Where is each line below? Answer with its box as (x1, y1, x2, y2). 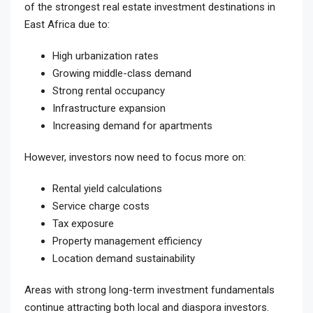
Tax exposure (52, 217, 114, 231)
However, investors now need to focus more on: (24, 151, 246, 164)
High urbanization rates (52, 50, 159, 63)
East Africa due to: (24, 18, 110, 31)
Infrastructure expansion (52, 102, 166, 115)
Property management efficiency (52, 235, 202, 248)
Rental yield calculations (52, 182, 162, 196)
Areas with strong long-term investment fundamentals (24, 284, 275, 297)
